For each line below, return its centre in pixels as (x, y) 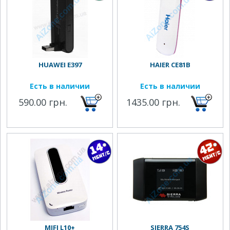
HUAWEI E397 (60, 65)
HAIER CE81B (170, 65)
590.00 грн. (43, 102)
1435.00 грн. (154, 102)
